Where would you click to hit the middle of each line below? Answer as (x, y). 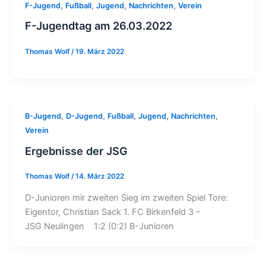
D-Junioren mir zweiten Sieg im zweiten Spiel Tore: (126, 197)
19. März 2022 (99, 51)
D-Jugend (84, 116)
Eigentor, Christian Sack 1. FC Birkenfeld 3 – (112, 212)
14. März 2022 (99, 177)
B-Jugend (43, 116)
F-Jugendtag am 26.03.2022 (98, 26)
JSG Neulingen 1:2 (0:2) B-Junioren (99, 226)
